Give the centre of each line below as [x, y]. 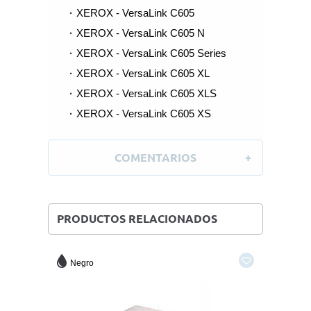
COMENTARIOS [155, 158]
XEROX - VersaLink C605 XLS [146, 93]
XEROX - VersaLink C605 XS [144, 114]
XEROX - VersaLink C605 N [141, 33]
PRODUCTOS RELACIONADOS [137, 219]
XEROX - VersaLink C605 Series [151, 53]
